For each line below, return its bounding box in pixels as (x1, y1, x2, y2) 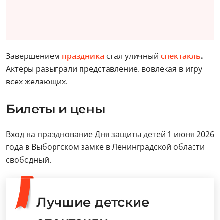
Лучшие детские (36, 194, 150, 210)
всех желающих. (6, 76, 68, 87)
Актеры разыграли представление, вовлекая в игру (6, 63, 202, 74)
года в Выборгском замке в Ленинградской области (6, 141, 205, 152)
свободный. (6, 154, 51, 165)
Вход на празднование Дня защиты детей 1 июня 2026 (6, 129, 214, 139)
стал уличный (104, 51, 161, 61)
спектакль (161, 51, 201, 61)
